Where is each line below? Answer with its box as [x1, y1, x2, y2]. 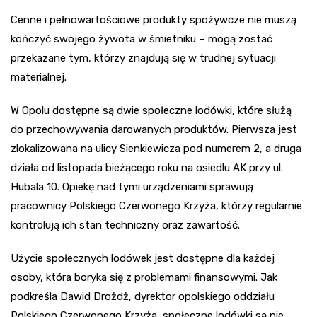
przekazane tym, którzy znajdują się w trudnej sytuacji [11, 52, 276, 65]
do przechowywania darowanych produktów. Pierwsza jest [11, 123, 297, 137]
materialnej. [11, 71, 67, 84]
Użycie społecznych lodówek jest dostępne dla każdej [11, 252, 275, 265]
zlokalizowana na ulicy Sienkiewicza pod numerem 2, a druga [11, 142, 301, 156]
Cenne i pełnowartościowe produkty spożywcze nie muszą [11, 13, 296, 27]
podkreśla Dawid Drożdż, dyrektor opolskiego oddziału [11, 290, 275, 304]
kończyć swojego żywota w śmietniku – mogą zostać [11, 33, 272, 46]
